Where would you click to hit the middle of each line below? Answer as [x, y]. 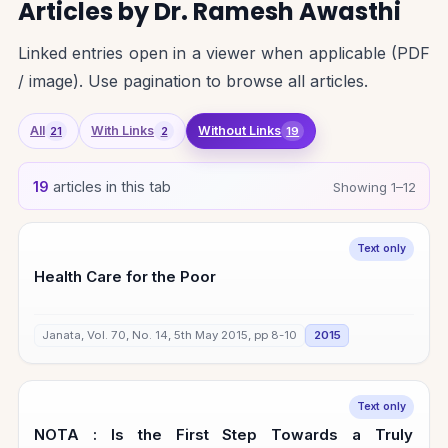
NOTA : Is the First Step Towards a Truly [224, 435]
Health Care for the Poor [125, 277]
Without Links [240, 131]
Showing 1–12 [374, 186]
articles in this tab [109, 186]
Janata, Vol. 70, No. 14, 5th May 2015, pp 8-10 [170, 335]
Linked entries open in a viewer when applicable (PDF [224, 53]
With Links [123, 131]
